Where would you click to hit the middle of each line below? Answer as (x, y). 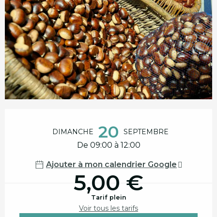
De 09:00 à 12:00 (108, 145)
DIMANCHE (73, 132)
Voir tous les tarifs (108, 208)
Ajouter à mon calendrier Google (111, 164)
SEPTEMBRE (146, 132)
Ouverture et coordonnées (76, 120)
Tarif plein (108, 197)
